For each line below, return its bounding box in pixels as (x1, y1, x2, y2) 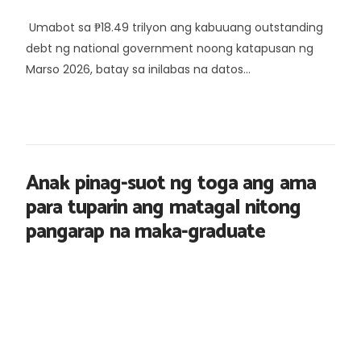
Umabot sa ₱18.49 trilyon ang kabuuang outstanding (26, 19, 323, 35)
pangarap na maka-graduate (26, 214, 265, 249)
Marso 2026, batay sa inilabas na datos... (26, 60, 251, 77)
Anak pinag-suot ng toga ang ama (26, 166, 316, 201)
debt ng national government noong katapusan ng (26, 39, 313, 56)
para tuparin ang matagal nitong (26, 190, 301, 225)
